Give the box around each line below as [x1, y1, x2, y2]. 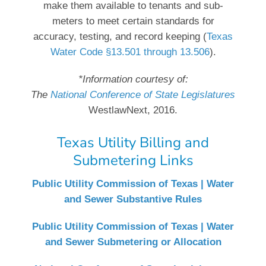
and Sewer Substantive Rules [64, 194, 202, 205]
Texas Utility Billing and [57, 133, 209, 153]
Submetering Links [72, 151, 194, 170]
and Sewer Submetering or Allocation [45, 236, 221, 248]
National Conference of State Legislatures [50, 89, 235, 101]
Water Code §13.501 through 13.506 [50, 46, 210, 58]
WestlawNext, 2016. [88, 104, 178, 116]
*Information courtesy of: [78, 74, 188, 85]
